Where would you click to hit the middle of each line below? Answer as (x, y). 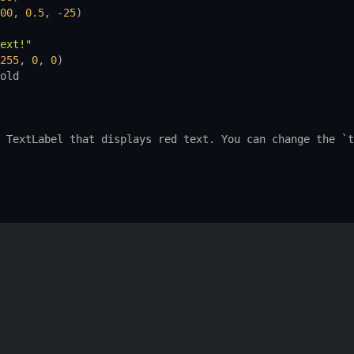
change (290, 139)
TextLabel (34, 139)
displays (126, 139)
